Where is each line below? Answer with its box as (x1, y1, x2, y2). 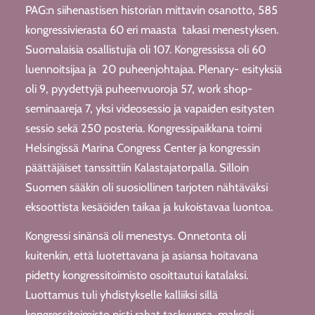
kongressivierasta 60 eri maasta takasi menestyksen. (25, 22, 278, 37)
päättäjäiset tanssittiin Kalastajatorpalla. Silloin (25, 160, 249, 175)
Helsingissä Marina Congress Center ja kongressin (25, 141, 260, 155)
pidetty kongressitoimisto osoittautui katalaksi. (25, 268, 248, 283)
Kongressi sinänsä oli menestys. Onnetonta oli (25, 229, 246, 243)
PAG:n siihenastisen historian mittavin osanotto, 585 (25, 3, 278, 18)
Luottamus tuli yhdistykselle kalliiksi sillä (25, 288, 218, 302)
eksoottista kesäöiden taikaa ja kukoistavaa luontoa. (25, 200, 273, 214)
